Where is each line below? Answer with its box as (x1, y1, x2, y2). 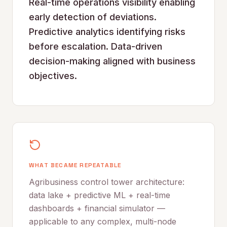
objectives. (29, 70, 77, 81)
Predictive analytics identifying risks (29, 26, 185, 37)
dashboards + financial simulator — (29, 203, 165, 213)
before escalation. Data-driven (29, 41, 162, 52)
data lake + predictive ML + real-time (29, 190, 170, 200)
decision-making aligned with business (29, 56, 196, 66)
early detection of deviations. (29, 12, 157, 22)
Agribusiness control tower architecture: (29, 177, 184, 187)
